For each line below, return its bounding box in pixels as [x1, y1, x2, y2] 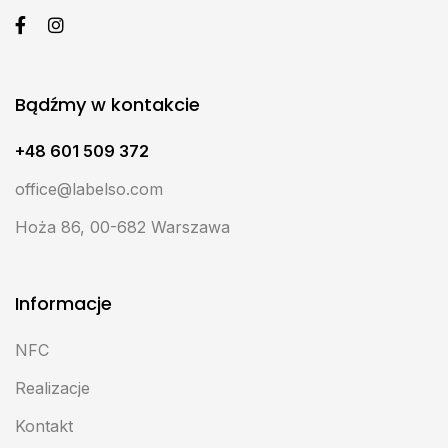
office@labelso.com [15, 179, 163, 200]
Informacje [15, 291, 112, 317]
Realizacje [15, 378, 90, 399]
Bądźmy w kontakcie [15, 92, 200, 118]
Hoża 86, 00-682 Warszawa [15, 217, 230, 238]
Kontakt [15, 416, 73, 437]
